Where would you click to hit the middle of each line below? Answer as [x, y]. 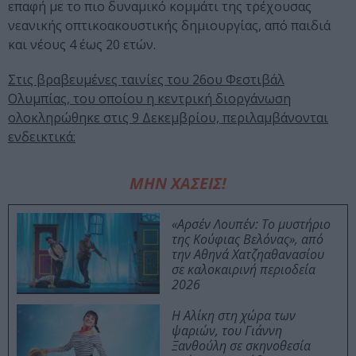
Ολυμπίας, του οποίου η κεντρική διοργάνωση [149, 99]
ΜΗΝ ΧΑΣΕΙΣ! [178, 184]
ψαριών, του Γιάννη [227, 331]
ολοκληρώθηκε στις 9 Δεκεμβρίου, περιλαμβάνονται [168, 118]
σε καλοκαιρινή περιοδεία [244, 270]
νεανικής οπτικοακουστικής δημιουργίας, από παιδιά [169, 26]
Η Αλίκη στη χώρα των [234, 316]
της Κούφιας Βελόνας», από [248, 240]
